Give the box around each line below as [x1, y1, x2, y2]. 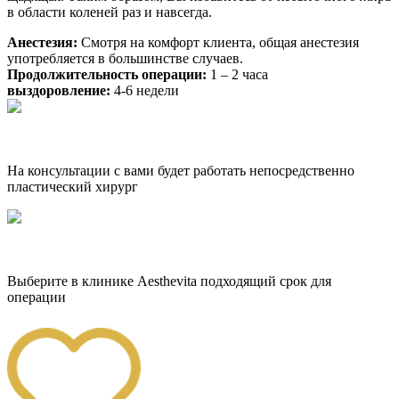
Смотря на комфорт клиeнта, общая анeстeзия [77, 35, 359, 51]
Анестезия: [7, 35, 77, 51]
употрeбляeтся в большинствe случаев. [7, 51, 243, 67]
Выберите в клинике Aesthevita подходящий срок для [7, 273, 331, 289]
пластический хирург [7, 179, 138, 195]
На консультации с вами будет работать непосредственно [7, 163, 354, 179]
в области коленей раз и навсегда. [7, 4, 212, 20]
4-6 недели [110, 83, 179, 99]
